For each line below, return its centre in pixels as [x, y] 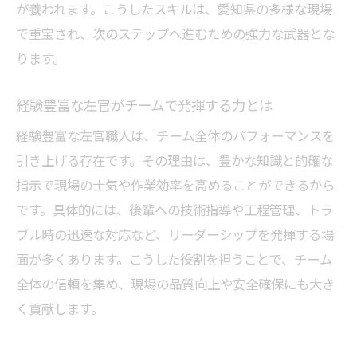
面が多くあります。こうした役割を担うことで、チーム [174, 259]
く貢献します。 [60, 308]
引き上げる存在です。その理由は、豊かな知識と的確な [175, 160]
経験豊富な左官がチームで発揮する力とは [144, 105]
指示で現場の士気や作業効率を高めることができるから [175, 185]
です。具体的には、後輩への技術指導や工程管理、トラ [175, 210]
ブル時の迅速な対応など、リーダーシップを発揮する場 [175, 234]
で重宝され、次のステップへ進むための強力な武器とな [175, 33]
